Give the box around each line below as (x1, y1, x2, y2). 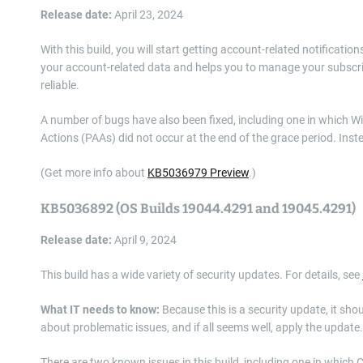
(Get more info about (41, 166, 147, 179)
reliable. (41, 79, 79, 92)
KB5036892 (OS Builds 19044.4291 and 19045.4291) (41, 201, 356, 216)
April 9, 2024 (112, 233, 177, 246)
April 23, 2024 (112, 8, 183, 21)
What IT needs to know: (41, 303, 160, 316)
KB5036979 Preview (147, 166, 249, 179)
